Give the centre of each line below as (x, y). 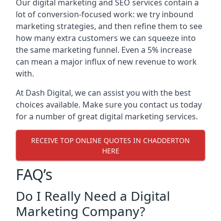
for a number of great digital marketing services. (107, 116)
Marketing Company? (80, 211)
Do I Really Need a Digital (93, 196)
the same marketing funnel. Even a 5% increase (104, 50)
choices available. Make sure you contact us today (109, 105)
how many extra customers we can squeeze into (106, 38)
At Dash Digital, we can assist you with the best (103, 93)
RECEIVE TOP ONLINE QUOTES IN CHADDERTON (110, 140)
